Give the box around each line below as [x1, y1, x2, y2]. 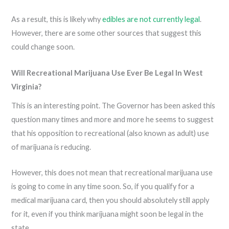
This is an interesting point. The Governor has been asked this [11, 101, 216, 110]
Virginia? [11, 82, 42, 91]
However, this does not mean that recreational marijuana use [11, 168, 213, 177]
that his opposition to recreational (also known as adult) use [11, 128, 210, 138]
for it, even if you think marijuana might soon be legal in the [11, 210, 204, 219]
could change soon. [11, 42, 77, 52]
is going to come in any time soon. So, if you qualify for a [11, 182, 195, 191]
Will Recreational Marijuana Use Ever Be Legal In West [11, 68, 203, 77]
